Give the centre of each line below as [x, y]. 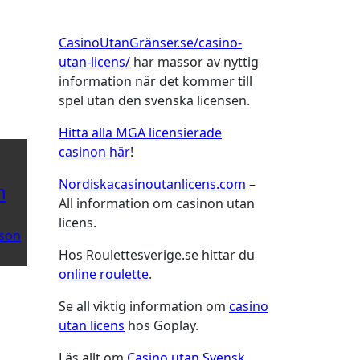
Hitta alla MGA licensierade [140, 133]
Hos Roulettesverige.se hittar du [157, 255]
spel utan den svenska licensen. [154, 101]
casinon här [94, 152]
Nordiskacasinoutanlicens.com [152, 184]
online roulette [104, 274]
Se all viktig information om [144, 307]
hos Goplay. [162, 326]
